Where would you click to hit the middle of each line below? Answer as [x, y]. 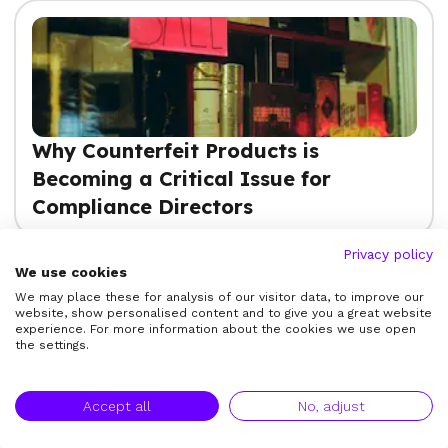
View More [224, 307]
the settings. [52, 345]
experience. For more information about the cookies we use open [215, 329]
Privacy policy [388, 254]
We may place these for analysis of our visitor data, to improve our [219, 297]
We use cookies [71, 272]
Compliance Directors [142, 206]
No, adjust [331, 406]
